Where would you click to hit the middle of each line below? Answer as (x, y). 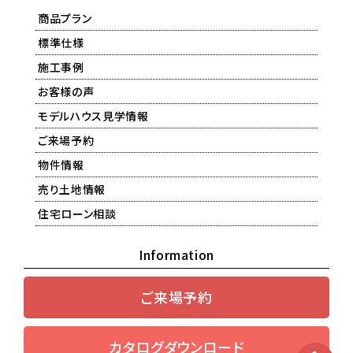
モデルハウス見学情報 (93, 116)
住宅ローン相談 (77, 214)
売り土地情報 (72, 190)
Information (176, 255)
